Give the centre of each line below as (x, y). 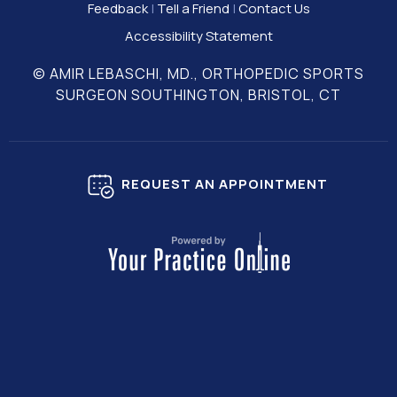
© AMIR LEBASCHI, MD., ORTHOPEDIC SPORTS (198, 73)
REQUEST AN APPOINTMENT (224, 183)
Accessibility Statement (198, 35)
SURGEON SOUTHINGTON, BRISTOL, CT (198, 94)
